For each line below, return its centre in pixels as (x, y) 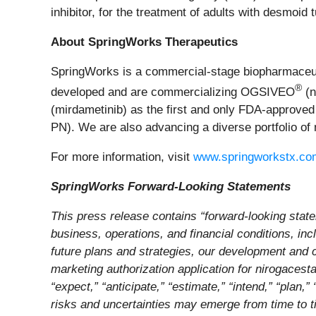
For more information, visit (122, 157)
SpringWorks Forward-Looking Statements (171, 186)
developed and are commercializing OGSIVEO (173, 92)
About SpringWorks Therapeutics (144, 42)
